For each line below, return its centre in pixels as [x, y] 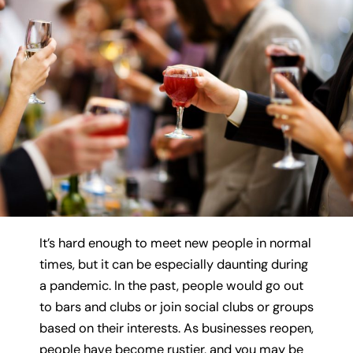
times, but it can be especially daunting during [174, 265]
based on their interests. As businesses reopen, [176, 329]
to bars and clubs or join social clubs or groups [176, 307]
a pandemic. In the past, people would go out [171, 286]
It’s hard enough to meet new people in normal [175, 243]
